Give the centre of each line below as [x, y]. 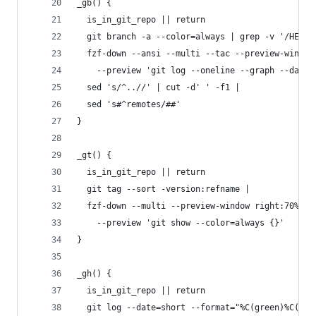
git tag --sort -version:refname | [163, 189]
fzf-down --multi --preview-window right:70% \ [193, 206]
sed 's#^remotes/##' [129, 104]
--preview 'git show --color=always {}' [181, 223]
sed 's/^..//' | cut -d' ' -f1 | [158, 87]
